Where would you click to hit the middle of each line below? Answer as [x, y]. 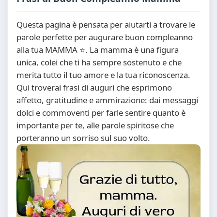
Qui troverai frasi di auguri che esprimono [94, 87]
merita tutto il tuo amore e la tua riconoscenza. [103, 75]
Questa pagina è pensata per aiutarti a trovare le [106, 24]
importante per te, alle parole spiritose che [95, 125]
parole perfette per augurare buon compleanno [105, 37]
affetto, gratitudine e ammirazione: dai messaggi [107, 100]
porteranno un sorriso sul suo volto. [83, 138]
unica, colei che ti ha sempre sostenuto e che [99, 62]
